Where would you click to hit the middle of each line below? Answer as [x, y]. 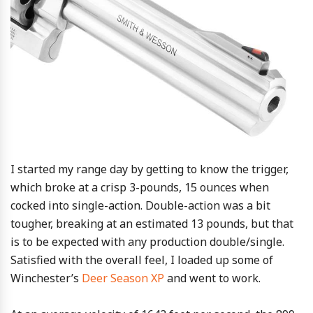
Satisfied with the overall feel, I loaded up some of [142, 260]
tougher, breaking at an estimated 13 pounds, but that [152, 224]
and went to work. [212, 278]
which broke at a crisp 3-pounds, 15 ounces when [140, 188]
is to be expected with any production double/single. [147, 242]
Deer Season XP [123, 278]
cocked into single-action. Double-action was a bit [140, 206]
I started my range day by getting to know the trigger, [150, 169]
